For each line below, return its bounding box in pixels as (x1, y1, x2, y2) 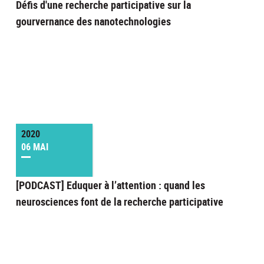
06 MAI (21, 140, 48, 154)
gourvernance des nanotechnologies (15, 14, 171, 29)
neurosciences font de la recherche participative (15, 194, 223, 209)
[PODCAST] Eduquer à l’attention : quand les (15, 178, 205, 193)
